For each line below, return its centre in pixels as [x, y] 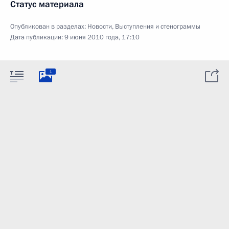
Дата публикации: [37, 37]
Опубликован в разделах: [49, 27]
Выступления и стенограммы [158, 27]
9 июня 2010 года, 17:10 [102, 37]
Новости [100, 27]
